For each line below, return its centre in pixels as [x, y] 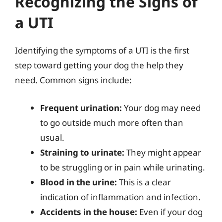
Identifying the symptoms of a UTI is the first [102, 50]
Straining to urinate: [82, 152]
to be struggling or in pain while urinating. [123, 167]
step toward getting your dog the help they [99, 65]
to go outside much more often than [112, 122]
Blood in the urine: [79, 182]
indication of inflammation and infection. [120, 197]
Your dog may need [161, 108]
